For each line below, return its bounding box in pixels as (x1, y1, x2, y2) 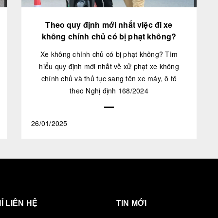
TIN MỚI (116, 199, 147, 208)
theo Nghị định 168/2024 (70, 86, 148, 96)
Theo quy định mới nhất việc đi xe (45, 19, 173, 31)
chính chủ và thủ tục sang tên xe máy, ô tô (41, 73, 177, 84)
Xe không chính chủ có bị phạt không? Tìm (40, 49, 178, 59)
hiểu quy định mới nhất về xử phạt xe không (39, 61, 179, 72)
